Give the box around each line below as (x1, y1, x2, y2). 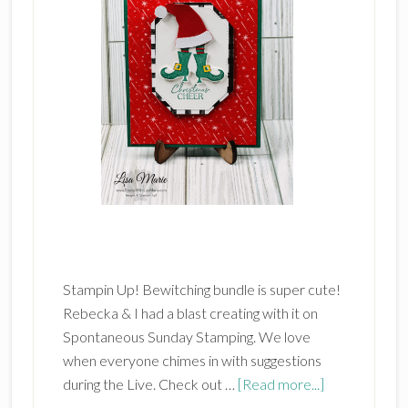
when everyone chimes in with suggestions (62, 351, 321, 369)
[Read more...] (237, 374, 324, 393)
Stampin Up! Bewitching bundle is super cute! (62, 280, 341, 298)
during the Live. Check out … (62, 374, 238, 393)
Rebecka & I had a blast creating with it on (62, 303, 318, 321)
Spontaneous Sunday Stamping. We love (62, 327, 311, 345)
